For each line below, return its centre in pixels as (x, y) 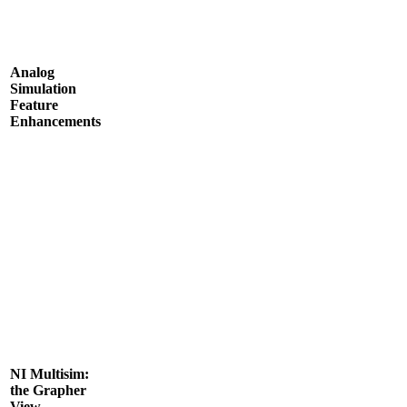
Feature (34, 104)
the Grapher (48, 390)
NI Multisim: (50, 373)
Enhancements (55, 121)
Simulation (43, 88)
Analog (32, 72)
